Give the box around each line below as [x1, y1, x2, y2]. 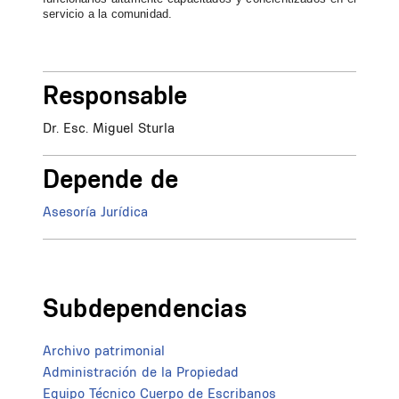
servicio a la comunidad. [43, 6, 173, 20]
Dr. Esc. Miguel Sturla [43, 119, 175, 137]
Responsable [43, 78, 187, 110]
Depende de [43, 162, 178, 194]
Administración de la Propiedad [43, 363, 239, 381]
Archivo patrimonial [43, 342, 165, 360]
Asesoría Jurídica [43, 203, 148, 221]
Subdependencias [43, 292, 247, 324]
